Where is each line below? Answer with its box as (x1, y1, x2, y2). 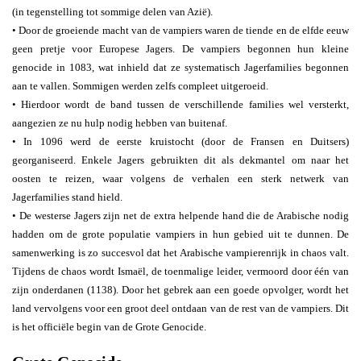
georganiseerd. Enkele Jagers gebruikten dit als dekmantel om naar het (12, 154, 349, 166)
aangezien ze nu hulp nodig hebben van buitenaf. (12, 117, 227, 129)
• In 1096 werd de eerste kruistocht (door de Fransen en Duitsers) (12, 135, 349, 147)
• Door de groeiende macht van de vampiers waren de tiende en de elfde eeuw (12, 24, 349, 36)
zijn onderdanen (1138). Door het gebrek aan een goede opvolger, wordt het (12, 284, 349, 296)
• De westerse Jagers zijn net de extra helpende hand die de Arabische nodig (12, 210, 349, 222)
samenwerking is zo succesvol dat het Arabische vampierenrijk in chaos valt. (12, 247, 349, 259)
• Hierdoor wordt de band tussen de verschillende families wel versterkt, (12, 98, 349, 110)
